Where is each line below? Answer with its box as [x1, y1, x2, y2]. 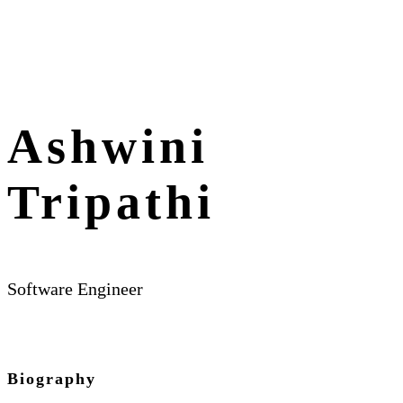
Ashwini [7, 120, 209, 174]
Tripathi [7, 175, 215, 229]
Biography [7, 370, 96, 388]
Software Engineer [7, 279, 143, 299]
